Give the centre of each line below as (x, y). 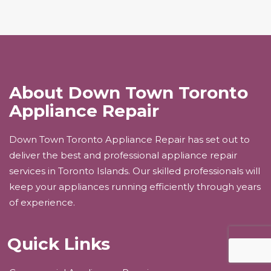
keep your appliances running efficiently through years (135, 187)
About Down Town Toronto (129, 93)
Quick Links (59, 244)
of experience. (42, 203)
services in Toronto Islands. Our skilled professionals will (135, 171)
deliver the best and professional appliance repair (123, 155)
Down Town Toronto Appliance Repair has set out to (129, 140)
